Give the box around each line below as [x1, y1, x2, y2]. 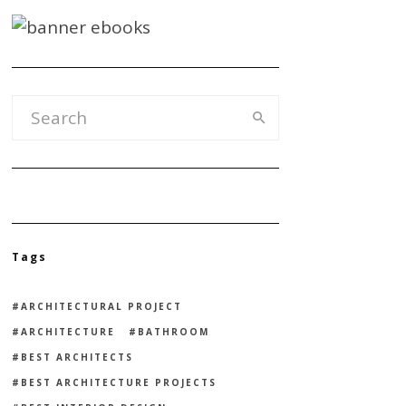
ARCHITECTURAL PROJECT [21, 299, 183, 313]
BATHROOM [138, 324, 210, 338]
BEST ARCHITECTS [21, 350, 134, 363]
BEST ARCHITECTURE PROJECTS [21, 375, 217, 389]
